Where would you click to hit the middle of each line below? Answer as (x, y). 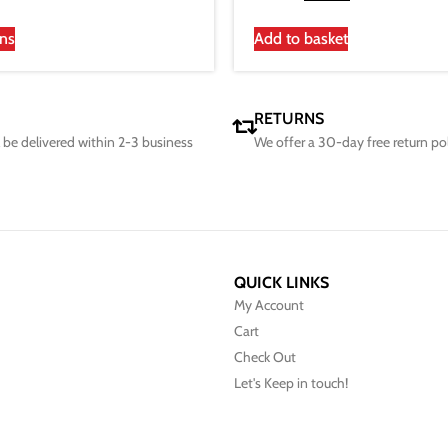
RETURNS (289, 119)
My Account (269, 305)
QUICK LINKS (281, 283)
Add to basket (301, 39)
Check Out (265, 357)
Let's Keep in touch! (291, 383)
